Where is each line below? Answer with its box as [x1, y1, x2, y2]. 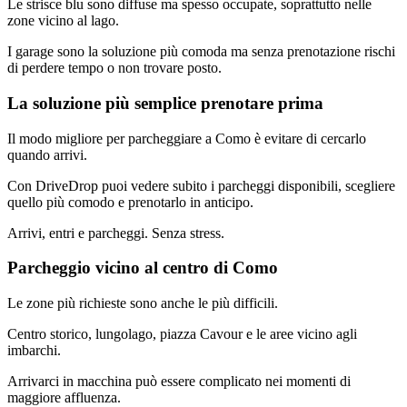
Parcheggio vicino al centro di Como [7, 258, 278, 278]
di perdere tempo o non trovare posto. [7, 60, 222, 76]
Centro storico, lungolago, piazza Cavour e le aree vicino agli [7, 326, 357, 342]
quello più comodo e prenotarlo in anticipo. [7, 194, 253, 210]
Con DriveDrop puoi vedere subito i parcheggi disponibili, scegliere [7, 177, 395, 194]
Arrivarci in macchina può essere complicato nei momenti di [7, 373, 351, 390]
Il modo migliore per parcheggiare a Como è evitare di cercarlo [7, 130, 366, 146]
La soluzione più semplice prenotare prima [7, 93, 323, 113]
